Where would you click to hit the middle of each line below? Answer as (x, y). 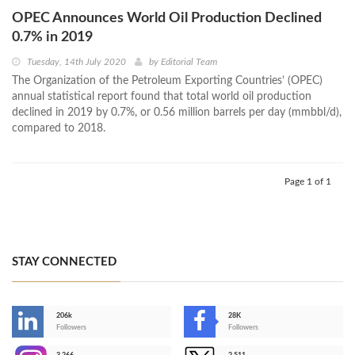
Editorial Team (189, 62)
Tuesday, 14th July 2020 (76, 62)
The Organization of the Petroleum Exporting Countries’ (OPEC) (167, 81)
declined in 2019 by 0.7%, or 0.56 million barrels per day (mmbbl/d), (177, 113)
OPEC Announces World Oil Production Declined (167, 19)
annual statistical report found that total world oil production (162, 97)
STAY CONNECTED (64, 262)
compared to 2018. (59, 129)
